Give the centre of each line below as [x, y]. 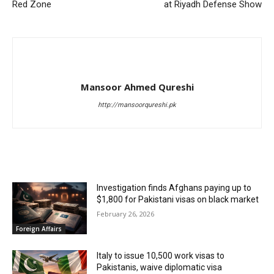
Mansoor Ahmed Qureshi [137, 87]
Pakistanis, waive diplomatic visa [160, 268]
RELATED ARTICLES [58, 157]
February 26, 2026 [126, 213]
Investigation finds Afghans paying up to [174, 187]
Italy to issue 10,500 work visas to [161, 256]
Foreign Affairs [39, 229]
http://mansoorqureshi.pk [137, 105]
